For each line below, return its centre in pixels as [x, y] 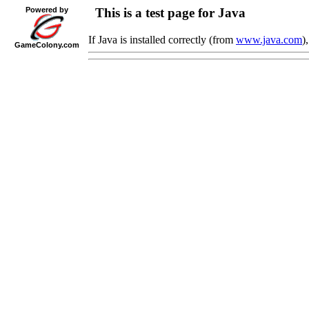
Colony [49, 45]
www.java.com [269, 39]
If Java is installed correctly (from [162, 39]
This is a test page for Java [167, 13]
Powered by [47, 10]
